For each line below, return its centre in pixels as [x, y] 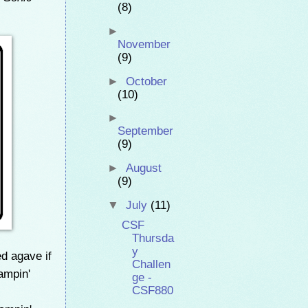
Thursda [153, 238]
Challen [152, 264]
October [146, 81]
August [143, 168]
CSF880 [153, 290]
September [145, 131]
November [144, 45]
